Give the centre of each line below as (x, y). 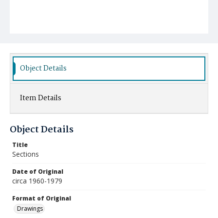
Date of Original (38, 172)
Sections (26, 154)
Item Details (41, 98)
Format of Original (42, 198)
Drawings (30, 209)
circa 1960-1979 (37, 181)
